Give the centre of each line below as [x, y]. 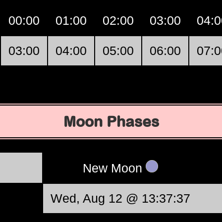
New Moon [114, 168]
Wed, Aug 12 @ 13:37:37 [120, 198]
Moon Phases [111, 121]
